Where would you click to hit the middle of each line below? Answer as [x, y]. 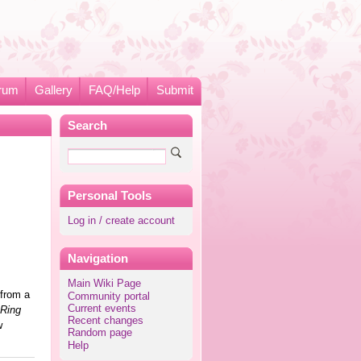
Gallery [53, 90]
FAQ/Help [114, 90]
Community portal [108, 296]
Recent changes [105, 321]
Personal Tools [109, 196]
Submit [174, 90]
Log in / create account [121, 221]
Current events [102, 308]
